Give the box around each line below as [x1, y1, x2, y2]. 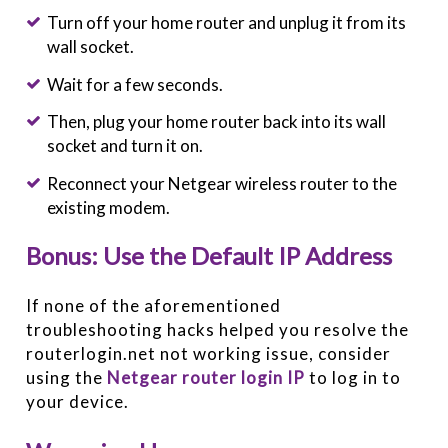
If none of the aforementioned [26, 295, 282, 317]
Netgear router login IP [107, 367, 306, 389]
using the [26, 367, 104, 389]
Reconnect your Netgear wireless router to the [46, 172, 397, 194]
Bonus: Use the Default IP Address [26, 241, 393, 271]
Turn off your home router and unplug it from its [46, 11, 406, 33]
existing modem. [46, 196, 170, 218]
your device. [26, 391, 130, 413]
